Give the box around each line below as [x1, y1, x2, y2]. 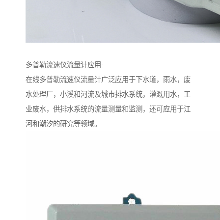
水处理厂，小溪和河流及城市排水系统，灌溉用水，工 [26, 90, 191, 99]
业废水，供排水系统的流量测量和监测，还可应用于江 [26, 105, 191, 113]
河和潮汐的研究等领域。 [26, 120, 101, 128]
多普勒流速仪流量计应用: [26, 61, 103, 69]
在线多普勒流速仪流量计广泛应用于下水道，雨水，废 [26, 76, 191, 84]
